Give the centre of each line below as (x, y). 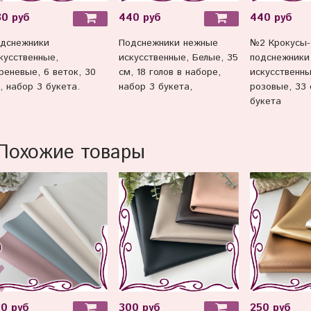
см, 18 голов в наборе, (170, 72)
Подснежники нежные (169, 43)
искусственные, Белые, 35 (179, 57)
